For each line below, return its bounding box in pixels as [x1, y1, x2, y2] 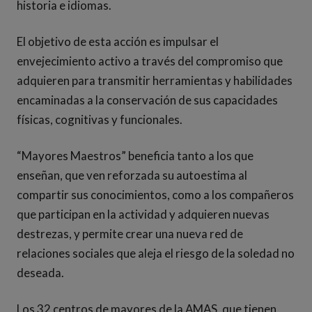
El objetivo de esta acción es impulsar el [17, 34, 219, 49]
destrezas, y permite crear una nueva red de [17, 226, 243, 241]
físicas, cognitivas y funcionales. [17, 112, 182, 127]
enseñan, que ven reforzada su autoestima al [17, 168, 247, 182]
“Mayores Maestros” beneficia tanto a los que [17, 148, 253, 163]
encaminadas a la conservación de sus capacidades [17, 93, 278, 107]
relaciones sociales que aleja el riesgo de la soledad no [17, 246, 295, 260]
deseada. [17, 265, 64, 280]
